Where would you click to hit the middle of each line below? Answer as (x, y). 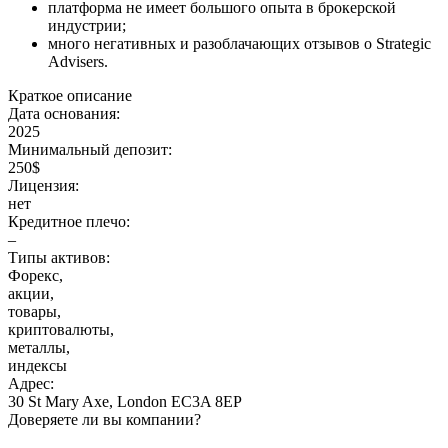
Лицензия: (43, 186)
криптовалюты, (61, 330)
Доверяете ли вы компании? (104, 420)
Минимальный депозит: (90, 150)
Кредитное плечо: (69, 222)
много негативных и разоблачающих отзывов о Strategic (239, 44)
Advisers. (78, 62)
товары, (34, 312)
